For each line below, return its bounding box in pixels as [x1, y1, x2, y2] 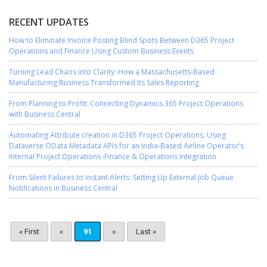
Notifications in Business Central [9, 183, 117, 193]
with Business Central [9, 109, 80, 119]
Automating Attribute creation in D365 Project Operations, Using [9, 130, 226, 140]
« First [19, 227, 39, 236]
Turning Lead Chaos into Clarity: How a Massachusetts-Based [9, 67, 215, 77]
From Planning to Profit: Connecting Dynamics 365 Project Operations [9, 98, 243, 108]
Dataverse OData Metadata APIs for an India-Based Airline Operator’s [9, 141, 244, 150]
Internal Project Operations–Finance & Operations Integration [9, 151, 216, 161]
